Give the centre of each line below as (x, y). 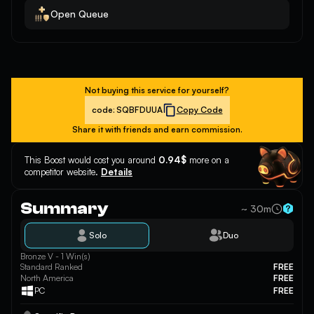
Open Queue (80, 14)
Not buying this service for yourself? (157, 90)
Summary (64, 209)
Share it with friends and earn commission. (157, 129)
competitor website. (63, 171)
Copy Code (199, 110)
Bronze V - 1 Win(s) (55, 256)
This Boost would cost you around (91, 159)
